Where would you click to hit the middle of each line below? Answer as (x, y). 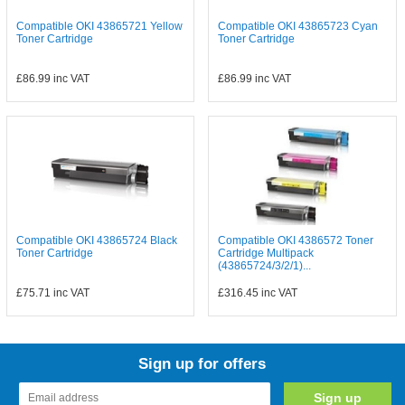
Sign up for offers (202, 364)
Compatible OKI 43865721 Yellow (99, 26)
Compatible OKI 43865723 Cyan (298, 26)
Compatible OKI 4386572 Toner (296, 240)
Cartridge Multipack (266, 253)
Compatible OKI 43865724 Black (96, 240)
